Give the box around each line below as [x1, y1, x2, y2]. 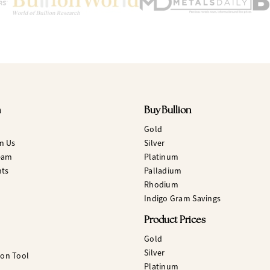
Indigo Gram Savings [143, 193, 221, 205]
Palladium [143, 165, 182, 177]
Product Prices [143, 216, 206, 226]
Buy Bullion [143, 106, 192, 116]
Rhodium [143, 179, 178, 191]
